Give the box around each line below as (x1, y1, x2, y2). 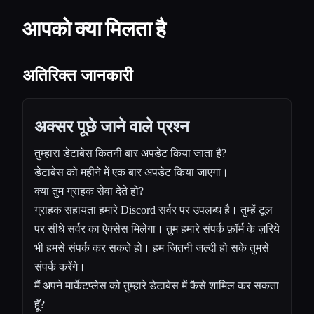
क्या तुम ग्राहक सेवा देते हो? (34, 185, 144, 198)
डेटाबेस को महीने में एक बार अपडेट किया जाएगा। (34, 166, 228, 179)
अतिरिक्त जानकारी (22, 67, 132, 86)
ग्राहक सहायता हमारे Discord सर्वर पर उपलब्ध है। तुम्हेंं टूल (34, 204, 273, 217)
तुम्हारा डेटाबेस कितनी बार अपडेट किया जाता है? (34, 147, 226, 160)
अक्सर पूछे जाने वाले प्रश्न (34, 118, 189, 137)
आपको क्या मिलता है (22, 15, 166, 43)
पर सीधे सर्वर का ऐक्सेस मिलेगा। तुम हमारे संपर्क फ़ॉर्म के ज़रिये (34, 223, 280, 235)
